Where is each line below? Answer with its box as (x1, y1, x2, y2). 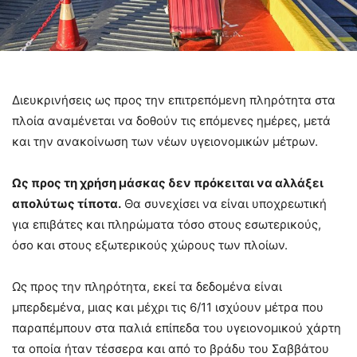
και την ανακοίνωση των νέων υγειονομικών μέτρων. (12, 133, 318, 149)
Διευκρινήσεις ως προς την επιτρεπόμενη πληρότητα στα (12, 92, 335, 108)
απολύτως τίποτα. (12, 195, 121, 211)
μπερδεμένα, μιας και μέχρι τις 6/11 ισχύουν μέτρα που (12, 299, 324, 315)
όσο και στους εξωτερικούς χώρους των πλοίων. (12, 237, 288, 253)
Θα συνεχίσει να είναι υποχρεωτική (121, 195, 327, 211)
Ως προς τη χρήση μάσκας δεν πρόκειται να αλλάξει (12, 175, 324, 190)
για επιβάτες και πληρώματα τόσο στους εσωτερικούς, (12, 216, 321, 232)
